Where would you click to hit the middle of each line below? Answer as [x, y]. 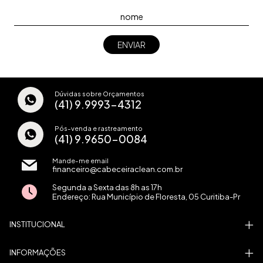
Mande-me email [80, 161]
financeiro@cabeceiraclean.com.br [117, 169]
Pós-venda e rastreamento [99, 128]
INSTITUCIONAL [37, 225]
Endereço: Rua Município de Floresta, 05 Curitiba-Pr [146, 197]
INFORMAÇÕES [38, 253]
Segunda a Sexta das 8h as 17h [107, 188]
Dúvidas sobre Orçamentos [100, 93]
